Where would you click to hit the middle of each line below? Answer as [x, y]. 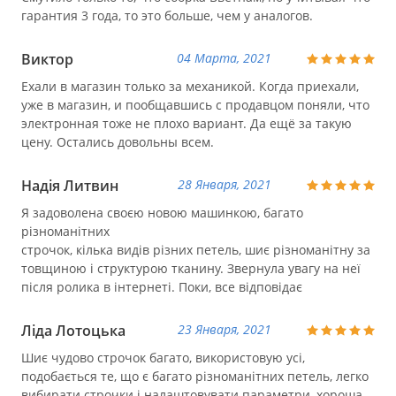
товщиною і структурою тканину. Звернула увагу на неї [191, 268]
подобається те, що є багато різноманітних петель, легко [195, 376]
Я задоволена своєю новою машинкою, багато [162, 212]
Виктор [47, 59]
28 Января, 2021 [225, 185]
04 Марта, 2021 [224, 58]
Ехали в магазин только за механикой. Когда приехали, [190, 86]
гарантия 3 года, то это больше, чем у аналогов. [167, 15]
